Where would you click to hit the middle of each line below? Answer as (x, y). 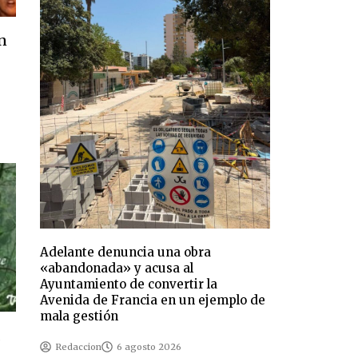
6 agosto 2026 (149, 347)
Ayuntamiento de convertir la (129, 284)
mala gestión (80, 316)
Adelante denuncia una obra (126, 253)
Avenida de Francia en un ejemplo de (153, 300)
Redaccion (79, 347)
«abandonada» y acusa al (117, 268)
